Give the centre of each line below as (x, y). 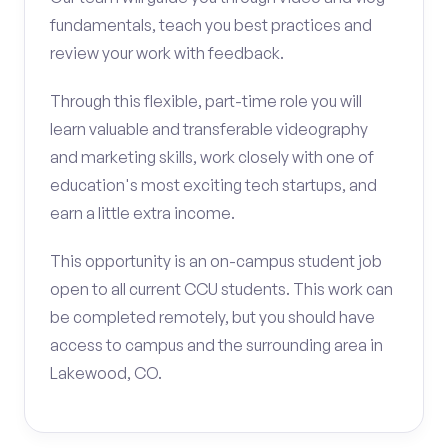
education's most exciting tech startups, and (213, 185)
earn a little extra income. (142, 213)
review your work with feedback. (167, 53)
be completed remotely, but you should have (212, 317)
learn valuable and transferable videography (209, 129)
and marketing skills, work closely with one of (212, 157)
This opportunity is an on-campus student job (216, 261)
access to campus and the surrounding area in (216, 345)
